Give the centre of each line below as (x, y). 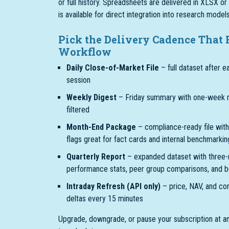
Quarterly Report (96, 157)
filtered (78, 110)
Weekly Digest (91, 97)
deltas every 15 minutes (105, 199)
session (78, 80)
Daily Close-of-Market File (113, 68)
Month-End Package (101, 127)
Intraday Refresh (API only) (113, 186)
